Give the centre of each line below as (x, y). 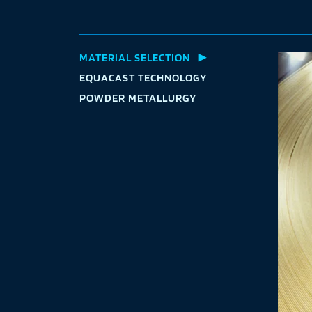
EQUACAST (109, 78)
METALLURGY (162, 98)
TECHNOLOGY (172, 78)
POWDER (104, 98)
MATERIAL (107, 57)
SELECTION (162, 57)
